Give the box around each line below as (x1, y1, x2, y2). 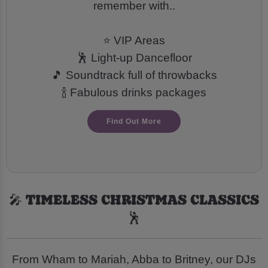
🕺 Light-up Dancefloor (76, 51, 192, 65)
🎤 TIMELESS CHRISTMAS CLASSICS (9, 188, 259, 209)
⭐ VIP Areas (103, 34, 165, 47)
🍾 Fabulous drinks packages (62, 86, 206, 99)
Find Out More (106, 117, 162, 126)
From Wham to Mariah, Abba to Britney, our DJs (12, 252, 256, 266)
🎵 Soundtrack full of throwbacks (51, 69, 217, 82)
